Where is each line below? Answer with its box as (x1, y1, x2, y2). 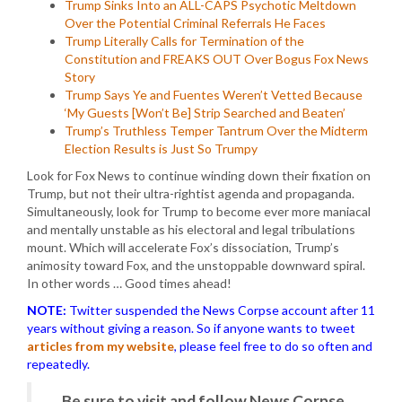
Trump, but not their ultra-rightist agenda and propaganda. (27, 186, 354, 201)
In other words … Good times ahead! (27, 275, 232, 291)
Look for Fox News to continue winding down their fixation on (27, 168, 371, 183)
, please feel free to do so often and (174, 338, 372, 354)
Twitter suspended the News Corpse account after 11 (66, 302, 375, 318)
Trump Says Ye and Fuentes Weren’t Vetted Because (65, 87, 363, 102)
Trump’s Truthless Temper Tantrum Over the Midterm (65, 123, 368, 138)
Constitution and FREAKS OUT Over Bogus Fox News (65, 51, 369, 66)
